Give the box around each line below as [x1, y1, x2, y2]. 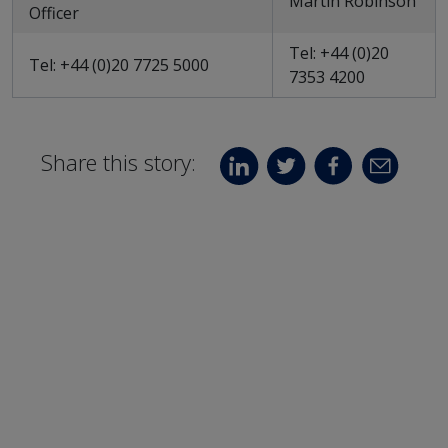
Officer [29, 2, 79, 24]
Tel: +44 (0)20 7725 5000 [29, 54, 209, 76]
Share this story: [40, 147, 196, 177]
